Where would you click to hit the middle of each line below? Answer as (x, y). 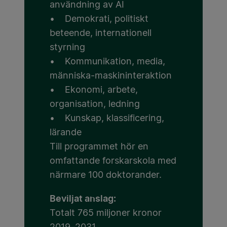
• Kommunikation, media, (107, 62)
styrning (67, 48)
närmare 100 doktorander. (106, 176)
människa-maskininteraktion (111, 76)
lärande (66, 133)
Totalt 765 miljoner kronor (106, 214)
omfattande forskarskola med (113, 161)
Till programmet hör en (99, 147)
